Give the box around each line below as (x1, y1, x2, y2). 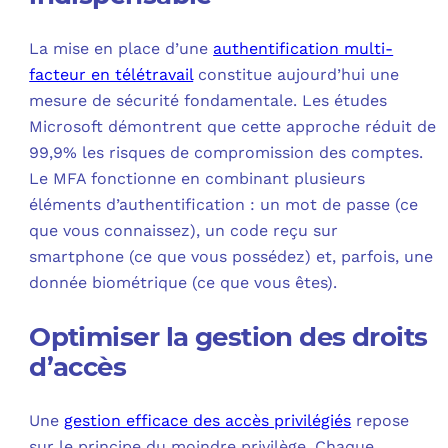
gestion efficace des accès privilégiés (64, 410, 352, 430)
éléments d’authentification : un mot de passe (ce (29, 194, 419, 214)
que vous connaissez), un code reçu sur (29, 220, 339, 240)
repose (351, 410, 410, 430)
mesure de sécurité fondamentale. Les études (29, 90, 388, 110)
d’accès (29, 350, 127, 383)
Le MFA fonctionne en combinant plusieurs (29, 168, 366, 188)
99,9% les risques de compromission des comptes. (29, 142, 424, 162)
